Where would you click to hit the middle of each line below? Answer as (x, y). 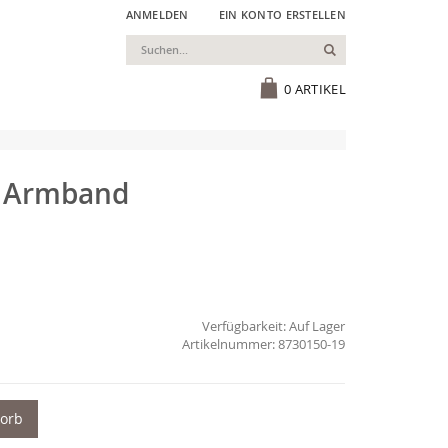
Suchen (359, 48)
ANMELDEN (157, 14)
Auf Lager (317, 325)
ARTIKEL (320, 89)
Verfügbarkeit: (244, 325)
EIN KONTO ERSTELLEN (282, 14)
